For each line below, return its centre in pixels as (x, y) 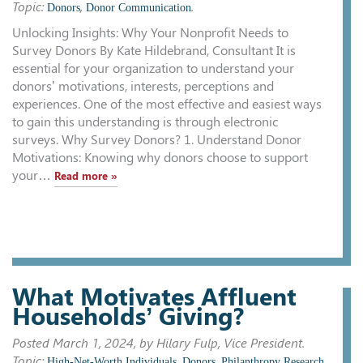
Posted (32, 343)
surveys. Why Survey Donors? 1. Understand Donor (157, 139)
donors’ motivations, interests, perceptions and (143, 86)
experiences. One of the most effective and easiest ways (167, 104)
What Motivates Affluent (154, 297)
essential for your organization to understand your (153, 68)
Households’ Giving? (128, 316)
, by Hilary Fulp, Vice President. (219, 343)
